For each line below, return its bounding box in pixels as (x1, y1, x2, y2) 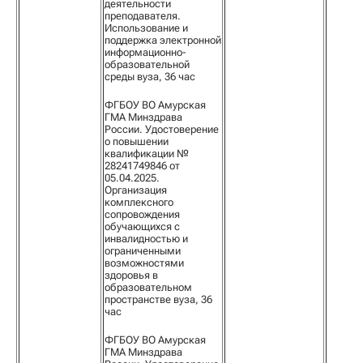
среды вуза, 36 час (105, 70, 195, 83)
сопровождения (105, 208, 180, 220)
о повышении (105, 135, 169, 147)
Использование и (105, 22, 188, 34)
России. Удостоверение (105, 123, 219, 135)
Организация (105, 184, 167, 196)
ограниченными (105, 245, 181, 257)
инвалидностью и (105, 233, 188, 245)
